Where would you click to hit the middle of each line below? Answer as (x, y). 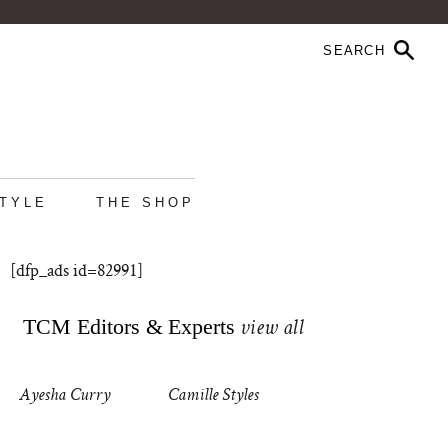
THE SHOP (145, 202)
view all (271, 330)
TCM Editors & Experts (129, 326)
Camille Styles (213, 396)
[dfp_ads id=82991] (76, 269)
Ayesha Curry (65, 396)
